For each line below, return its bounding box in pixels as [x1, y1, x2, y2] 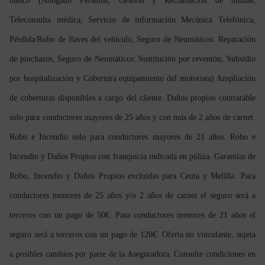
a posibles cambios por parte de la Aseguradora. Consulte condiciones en [9, 249, 256, 258]
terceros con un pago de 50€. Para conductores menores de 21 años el [9, 210, 256, 219]
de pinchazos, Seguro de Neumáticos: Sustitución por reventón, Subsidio [9, 54, 256, 63]
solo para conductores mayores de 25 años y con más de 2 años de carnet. [9, 112, 256, 122]
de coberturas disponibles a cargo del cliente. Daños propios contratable [9, 93, 256, 102]
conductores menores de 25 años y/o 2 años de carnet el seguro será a [9, 190, 256, 200]
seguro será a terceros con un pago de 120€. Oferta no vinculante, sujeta [9, 230, 256, 239]
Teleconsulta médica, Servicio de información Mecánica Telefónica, [9, 15, 256, 24]
